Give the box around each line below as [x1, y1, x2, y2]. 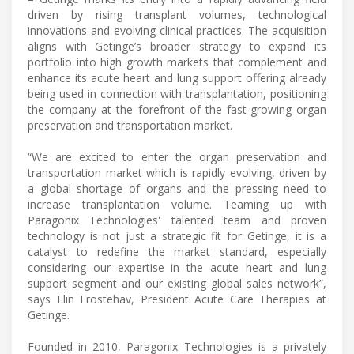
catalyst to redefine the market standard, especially [28, 243, 326, 259]
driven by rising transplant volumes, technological [28, 6, 326, 22]
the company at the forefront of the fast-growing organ [28, 101, 326, 117]
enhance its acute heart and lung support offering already [28, 70, 326, 85]
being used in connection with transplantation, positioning [28, 85, 326, 101]
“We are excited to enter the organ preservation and [28, 149, 326, 164]
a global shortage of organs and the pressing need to [28, 180, 326, 196]
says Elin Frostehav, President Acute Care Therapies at [28, 291, 326, 307]
